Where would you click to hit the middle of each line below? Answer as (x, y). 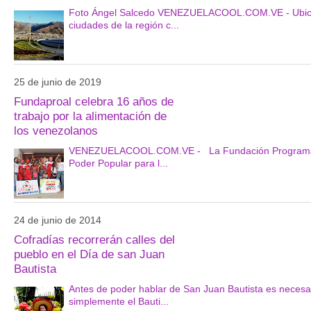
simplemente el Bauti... (118, 301)
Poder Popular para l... (118, 163)
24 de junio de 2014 (57, 220)
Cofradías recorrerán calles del (94, 240)
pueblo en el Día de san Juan (89, 254)
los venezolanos (56, 131)
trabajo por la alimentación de (90, 116)
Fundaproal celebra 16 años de (93, 102)
